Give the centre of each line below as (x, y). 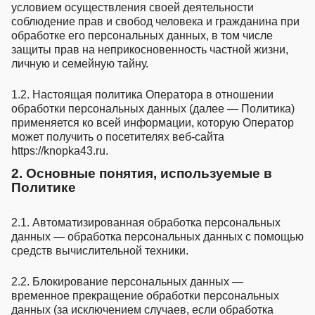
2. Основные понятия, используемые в (142, 173)
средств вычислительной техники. (100, 250)
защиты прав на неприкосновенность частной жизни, (150, 49)
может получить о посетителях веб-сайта (118, 136)
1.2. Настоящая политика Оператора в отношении (142, 94)
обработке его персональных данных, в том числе (142, 35)
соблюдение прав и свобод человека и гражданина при (155, 21)
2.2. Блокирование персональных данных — (127, 281)
